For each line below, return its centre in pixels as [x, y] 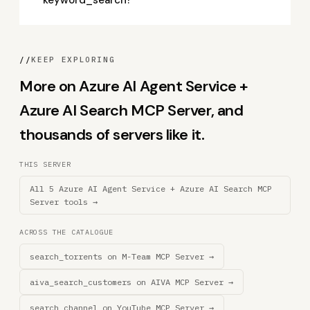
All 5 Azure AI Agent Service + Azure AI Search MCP [151, 189]
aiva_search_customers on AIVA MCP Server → [131, 282]
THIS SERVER [45, 164]
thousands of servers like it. [112, 135]
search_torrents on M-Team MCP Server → [122, 256]
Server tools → [64, 202]
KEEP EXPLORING [73, 60]
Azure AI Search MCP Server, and [131, 110]
